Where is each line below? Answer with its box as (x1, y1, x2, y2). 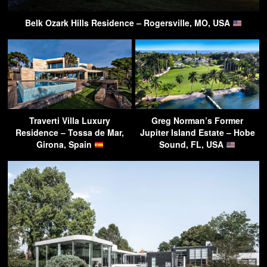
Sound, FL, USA (159, 138, 226, 151)
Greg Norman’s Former (151, 114, 243, 127)
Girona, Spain (36, 138, 94, 151)
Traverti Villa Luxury (29, 114, 110, 127)
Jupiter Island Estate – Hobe (139, 126, 255, 139)
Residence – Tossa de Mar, (15, 126, 124, 139)
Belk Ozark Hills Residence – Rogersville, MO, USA (25, 17, 233, 29)
